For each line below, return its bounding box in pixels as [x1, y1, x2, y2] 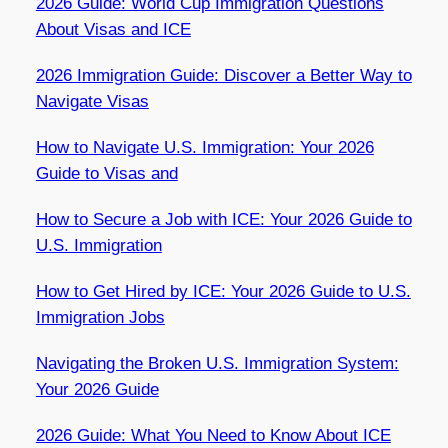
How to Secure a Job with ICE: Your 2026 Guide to [35, 210, 412, 230]
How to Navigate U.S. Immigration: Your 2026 [35, 138, 374, 158]
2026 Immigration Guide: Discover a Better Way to [35, 66, 412, 86]
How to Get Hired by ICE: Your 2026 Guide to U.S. [35, 282, 411, 302]
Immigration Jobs [35, 308, 165, 328]
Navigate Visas [35, 92, 149, 112]
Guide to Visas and [35, 164, 178, 184]
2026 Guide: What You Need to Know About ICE [35, 426, 391, 446]
